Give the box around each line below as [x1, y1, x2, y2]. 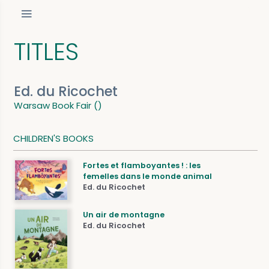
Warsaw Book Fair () [14, 99, 102, 112]
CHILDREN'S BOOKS [13, 132, 94, 145]
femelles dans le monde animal [83, 171, 213, 181]
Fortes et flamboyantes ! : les [83, 160, 201, 171]
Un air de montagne [83, 209, 165, 220]
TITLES [14, 35, 79, 68]
